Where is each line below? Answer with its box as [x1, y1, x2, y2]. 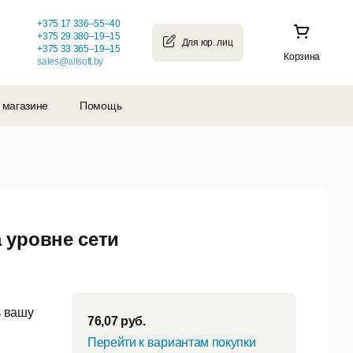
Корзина [284, 51, 320, 62]
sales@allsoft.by [37, 56, 104, 67]
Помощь [80, 99, 122, 112]
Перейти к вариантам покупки [87, 336, 256, 350]
